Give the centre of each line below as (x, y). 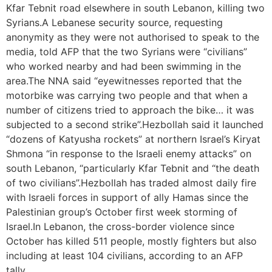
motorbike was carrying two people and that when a (127, 96)
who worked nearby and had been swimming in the (124, 66)
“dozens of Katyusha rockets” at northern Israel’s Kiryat (133, 139)
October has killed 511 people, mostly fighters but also (131, 241)
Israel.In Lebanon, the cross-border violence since (120, 227)
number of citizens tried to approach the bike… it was (130, 110)
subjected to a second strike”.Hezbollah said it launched (135, 125)
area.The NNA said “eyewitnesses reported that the (124, 81)
